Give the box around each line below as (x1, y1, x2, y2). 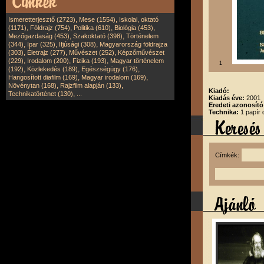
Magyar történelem (110, 57, 164, 64)
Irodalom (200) (27, 57, 69, 64)
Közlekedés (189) (27, 65, 78, 72)
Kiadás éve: (209, 94, 246, 101)
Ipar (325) (27, 41, 55, 48)
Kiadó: (209, 87, 229, 94)
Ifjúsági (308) (59, 41, 96, 48)
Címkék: (215, 151, 242, 159)
